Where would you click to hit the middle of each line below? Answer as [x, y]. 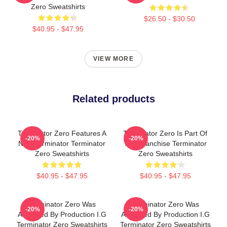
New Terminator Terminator [62, 143]
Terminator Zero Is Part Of [165, 133]
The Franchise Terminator [165, 143]
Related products [113, 99]
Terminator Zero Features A [62, 133]
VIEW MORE [113, 59]
